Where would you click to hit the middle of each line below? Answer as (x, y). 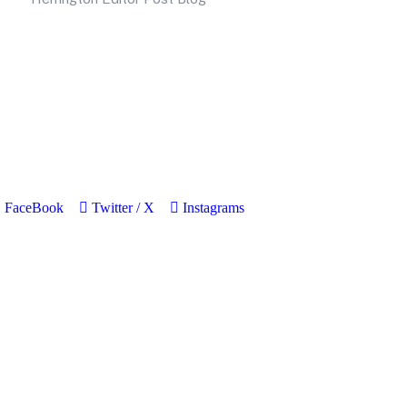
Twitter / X (123, 207)
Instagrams (213, 207)
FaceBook (34, 207)
